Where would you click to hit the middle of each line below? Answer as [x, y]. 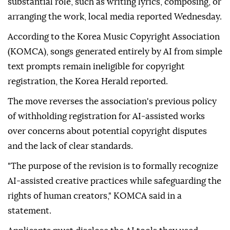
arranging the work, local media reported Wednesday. [115, 17]
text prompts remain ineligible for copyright [96, 67]
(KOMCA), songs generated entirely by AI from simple [115, 52]
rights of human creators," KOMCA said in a [95, 196]
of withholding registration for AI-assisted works [106, 117]
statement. [30, 211]
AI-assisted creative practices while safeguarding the [114, 181]
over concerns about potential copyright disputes [107, 131]
